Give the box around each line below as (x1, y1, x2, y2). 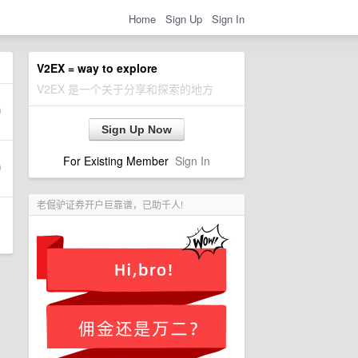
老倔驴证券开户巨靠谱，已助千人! (37, 197, 183, 211)
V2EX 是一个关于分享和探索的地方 (37, 81, 213, 97)
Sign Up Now (101, 123, 172, 136)
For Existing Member (63, 153, 175, 169)
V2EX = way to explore (37, 60, 157, 76)
